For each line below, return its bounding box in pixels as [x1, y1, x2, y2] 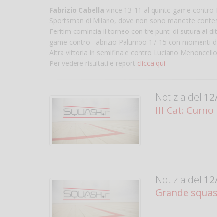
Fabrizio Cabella [49, 5, 104, 15]
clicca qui [137, 59, 165, 68]
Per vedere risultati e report [49, 59, 137, 68]
